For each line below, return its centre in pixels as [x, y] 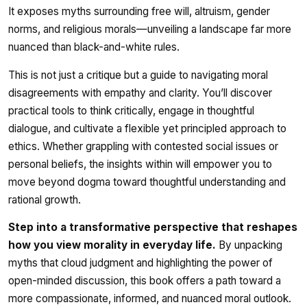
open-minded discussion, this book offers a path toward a [145, 281]
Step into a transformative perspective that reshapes [153, 228]
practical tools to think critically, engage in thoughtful [131, 110]
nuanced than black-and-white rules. [94, 47]
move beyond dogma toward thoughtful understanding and [147, 182]
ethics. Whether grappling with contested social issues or [143, 146]
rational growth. [45, 199]
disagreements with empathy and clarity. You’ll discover [140, 93]
